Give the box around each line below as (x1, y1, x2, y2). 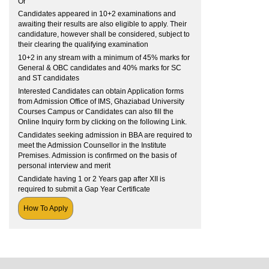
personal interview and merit (18, 161, 110, 170)
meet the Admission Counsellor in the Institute (18, 141, 166, 150)
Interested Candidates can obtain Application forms (18, 86, 184, 95)
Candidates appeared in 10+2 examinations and (18, 10, 176, 19)
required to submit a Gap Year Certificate (18, 184, 150, 193)
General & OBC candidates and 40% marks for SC (18, 64, 181, 73)
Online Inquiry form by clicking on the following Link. (18, 117, 187, 126)
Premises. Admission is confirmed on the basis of (18, 151, 177, 160)
